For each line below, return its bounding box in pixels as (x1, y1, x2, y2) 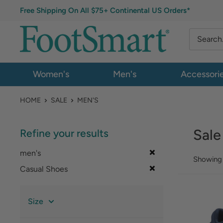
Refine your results (20, 127, 109, 139)
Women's (32, 69, 69, 80)
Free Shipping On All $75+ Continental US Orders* (20, 6, 190, 15)
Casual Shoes (20, 164, 68, 174)
